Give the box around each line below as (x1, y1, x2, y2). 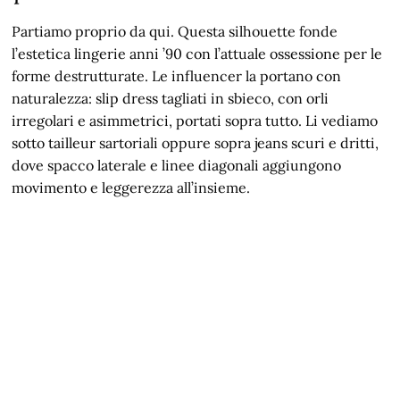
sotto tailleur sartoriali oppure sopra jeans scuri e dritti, (12, 133, 379, 152)
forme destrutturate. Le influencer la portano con (12, 66, 342, 85)
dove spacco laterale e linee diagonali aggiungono (12, 155, 342, 174)
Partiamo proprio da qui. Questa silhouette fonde (12, 21, 338, 40)
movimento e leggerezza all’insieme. (12, 178, 251, 196)
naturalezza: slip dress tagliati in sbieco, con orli (12, 88, 329, 107)
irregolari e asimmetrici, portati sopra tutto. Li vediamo (12, 111, 379, 129)
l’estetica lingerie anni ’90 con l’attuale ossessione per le (12, 44, 383, 62)
